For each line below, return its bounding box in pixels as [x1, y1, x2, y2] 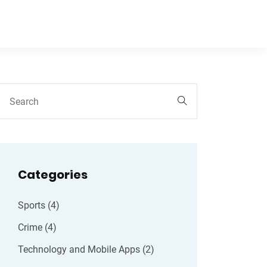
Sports [18, 200, 48, 211]
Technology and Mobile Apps [18, 244, 142, 255]
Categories [18, 166, 88, 183]
